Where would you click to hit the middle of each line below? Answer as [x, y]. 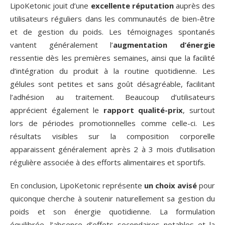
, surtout [199, 110]
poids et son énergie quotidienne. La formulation [113, 212]
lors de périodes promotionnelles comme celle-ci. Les [113, 123]
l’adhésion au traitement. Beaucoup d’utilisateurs [113, 97]
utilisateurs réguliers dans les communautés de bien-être [113, 19]
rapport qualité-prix [143, 110]
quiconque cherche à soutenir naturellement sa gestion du [113, 199]
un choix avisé [171, 186]
